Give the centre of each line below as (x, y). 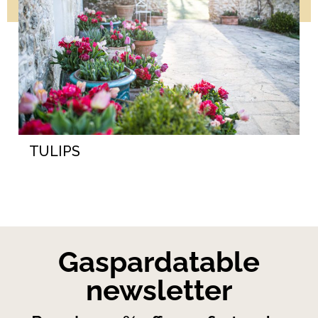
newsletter (159, 290)
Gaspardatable (159, 261)
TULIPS (55, 151)
